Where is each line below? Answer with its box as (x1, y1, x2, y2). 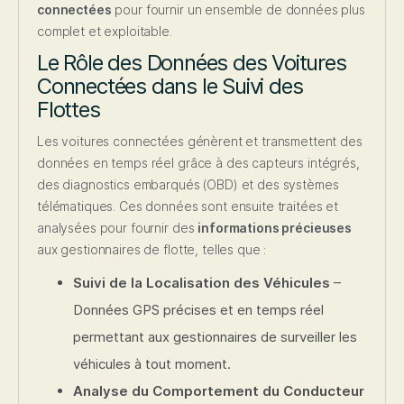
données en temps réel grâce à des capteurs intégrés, (37, 155, 360, 171)
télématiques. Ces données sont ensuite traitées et (37, 198, 338, 215)
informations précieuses (197, 220, 353, 236)
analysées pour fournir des (37, 220, 198, 236)
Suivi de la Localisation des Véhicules (73, 274, 330, 292)
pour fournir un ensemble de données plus (111, 2, 365, 18)
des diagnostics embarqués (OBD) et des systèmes (37, 177, 339, 193)
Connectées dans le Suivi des (37, 73, 303, 100)
